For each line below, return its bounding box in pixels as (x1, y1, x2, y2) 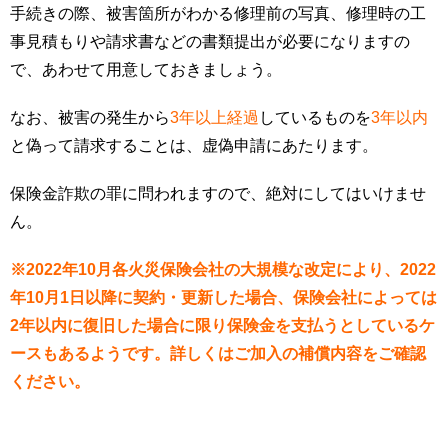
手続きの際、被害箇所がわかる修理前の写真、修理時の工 (10, 5, 426, 23)
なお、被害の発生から (10, 109, 170, 127)
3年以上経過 (170, 109, 259, 127)
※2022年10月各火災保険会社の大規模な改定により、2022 (10, 261, 436, 279)
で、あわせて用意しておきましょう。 (10, 61, 282, 79)
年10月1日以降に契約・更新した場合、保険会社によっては (10, 289, 437, 307)
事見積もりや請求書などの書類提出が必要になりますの (10, 33, 410, 51)
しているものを (259, 109, 371, 127)
